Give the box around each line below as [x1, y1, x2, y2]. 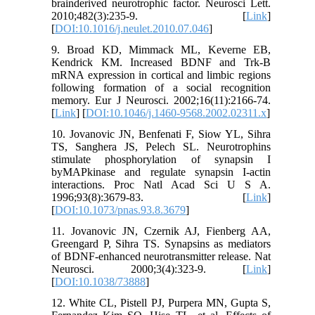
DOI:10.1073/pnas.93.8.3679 [55, 203, 186, 216]
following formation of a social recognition [51, 81, 271, 94]
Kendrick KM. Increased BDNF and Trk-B [51, 56, 271, 68]
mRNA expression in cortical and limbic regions [51, 68, 271, 81]
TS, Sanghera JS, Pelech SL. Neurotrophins [51, 140, 271, 153]
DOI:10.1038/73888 [55, 275, 146, 288]
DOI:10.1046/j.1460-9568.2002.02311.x [86, 106, 267, 119]
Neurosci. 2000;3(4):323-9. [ [51, 262, 246, 275]
